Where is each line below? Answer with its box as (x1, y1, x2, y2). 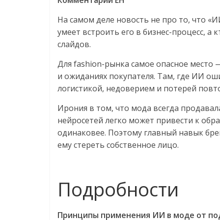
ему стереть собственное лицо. (57, 139, 179, 150)
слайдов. (57, 39, 91, 50)
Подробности (57, 176, 179, 202)
